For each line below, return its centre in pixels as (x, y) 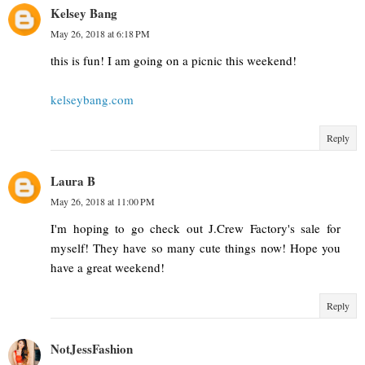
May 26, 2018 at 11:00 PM (103, 202)
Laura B (73, 181)
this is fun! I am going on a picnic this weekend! (174, 61)
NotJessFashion (92, 349)
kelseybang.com (92, 100)
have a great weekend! (108, 268)
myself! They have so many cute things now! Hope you (196, 248)
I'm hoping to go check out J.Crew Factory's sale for (196, 229)
